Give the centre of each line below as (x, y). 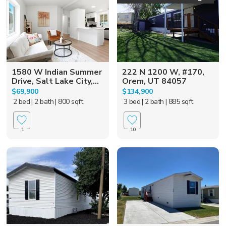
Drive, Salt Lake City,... (55, 81)
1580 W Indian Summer (57, 72)
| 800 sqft (69, 101)
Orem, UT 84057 (154, 81)
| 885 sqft (179, 101)
